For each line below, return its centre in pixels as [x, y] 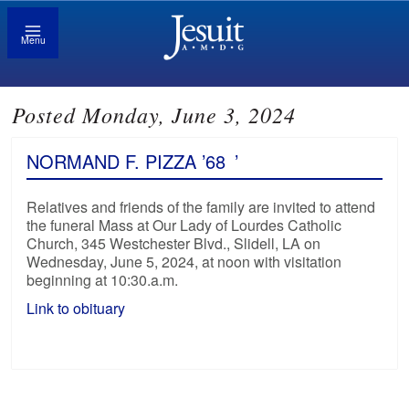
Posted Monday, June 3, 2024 [154, 115]
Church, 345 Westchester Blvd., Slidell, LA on [174, 244]
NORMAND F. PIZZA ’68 [126, 162]
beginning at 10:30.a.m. [103, 280]
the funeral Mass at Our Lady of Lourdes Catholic [184, 225]
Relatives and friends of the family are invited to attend [201, 207]
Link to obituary [78, 309]
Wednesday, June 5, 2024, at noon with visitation [184, 262]
